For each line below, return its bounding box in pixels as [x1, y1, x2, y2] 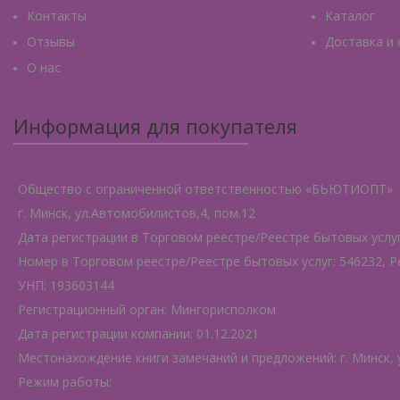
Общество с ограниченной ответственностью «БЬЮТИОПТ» [18, 180, 393, 197]
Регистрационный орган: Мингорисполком [18, 301, 276, 318]
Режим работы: [18, 373, 112, 390]
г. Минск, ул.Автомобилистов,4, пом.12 [18, 204, 255, 221]
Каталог [325, 7, 376, 24]
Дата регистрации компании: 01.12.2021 [18, 325, 259, 342]
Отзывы [27, 33, 76, 50]
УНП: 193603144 [18, 277, 114, 294]
